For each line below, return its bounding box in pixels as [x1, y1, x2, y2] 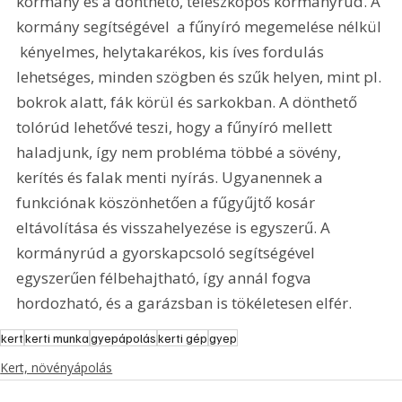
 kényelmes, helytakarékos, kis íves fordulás [16, 40, 328, 62]
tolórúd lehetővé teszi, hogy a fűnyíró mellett [16, 116, 336, 137]
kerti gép [158, 330, 208, 346]
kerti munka [25, 330, 90, 346]
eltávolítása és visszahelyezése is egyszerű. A [16, 216, 335, 238]
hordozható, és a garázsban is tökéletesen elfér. [16, 292, 353, 313]
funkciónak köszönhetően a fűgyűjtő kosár [16, 191, 319, 213]
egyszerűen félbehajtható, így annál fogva [16, 267, 316, 288]
